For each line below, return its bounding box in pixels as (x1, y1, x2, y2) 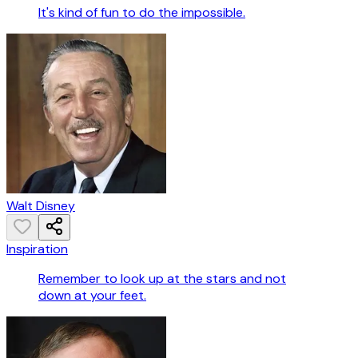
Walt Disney (6, 197, 75, 215)
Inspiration (6, 241, 68, 258)
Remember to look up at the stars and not (38, 270, 286, 288)
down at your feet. (38, 287, 146, 304)
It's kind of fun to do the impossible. (38, 4, 245, 22)
